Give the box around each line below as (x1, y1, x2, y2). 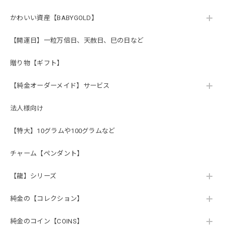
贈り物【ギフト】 (10, 59, 64, 67)
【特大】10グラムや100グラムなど (10, 127, 116, 135)
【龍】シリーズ (10, 172, 57, 180)
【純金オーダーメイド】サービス (10, 82, 110, 90)
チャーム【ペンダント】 (10, 150, 84, 158)
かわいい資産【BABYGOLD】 (10, 14, 98, 22)
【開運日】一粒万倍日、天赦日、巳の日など (10, 37, 144, 45)
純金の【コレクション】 (10, 195, 84, 203)
